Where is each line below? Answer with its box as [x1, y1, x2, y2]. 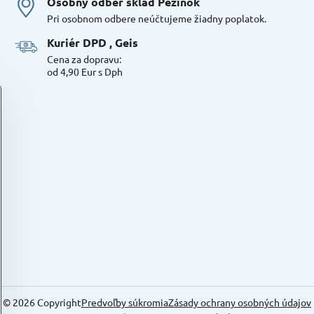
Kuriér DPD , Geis [46, 35, 138, 50]
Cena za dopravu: [46, 53, 121, 66]
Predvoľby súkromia [81, 296, 168, 309]
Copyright [34, 296, 81, 309]
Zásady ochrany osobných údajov [168, 296, 311, 309]
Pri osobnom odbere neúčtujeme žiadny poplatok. [46, 12, 266, 25]
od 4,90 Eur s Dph [46, 65, 123, 78]
